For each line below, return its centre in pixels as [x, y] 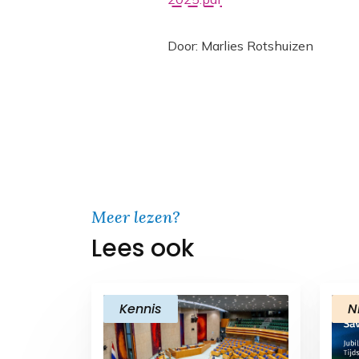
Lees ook [143, 248]
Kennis [141, 309]
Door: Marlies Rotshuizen [240, 46]
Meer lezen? [136, 217]
